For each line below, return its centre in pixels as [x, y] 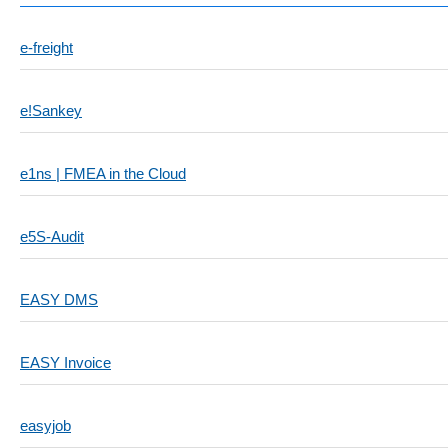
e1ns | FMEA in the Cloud [103, 173]
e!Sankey [51, 110]
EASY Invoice [65, 362]
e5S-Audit [52, 236]
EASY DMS [59, 299]
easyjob [45, 425]
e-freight [46, 47]
